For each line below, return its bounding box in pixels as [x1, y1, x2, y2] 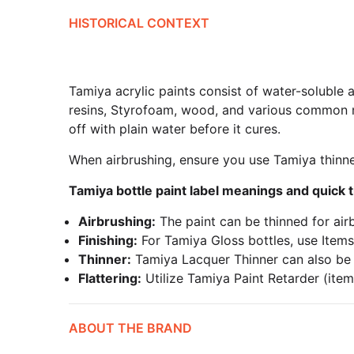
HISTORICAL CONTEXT [69, 15, 209, 31]
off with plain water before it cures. [69, 121, 281, 137]
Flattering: [78, 270, 141, 286]
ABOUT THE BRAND [69, 320, 192, 336]
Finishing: [78, 232, 137, 248]
